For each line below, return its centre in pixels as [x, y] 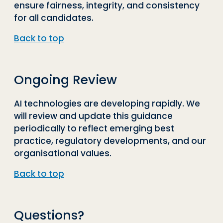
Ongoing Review [65, 80]
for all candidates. [54, 18]
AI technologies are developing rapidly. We [107, 103]
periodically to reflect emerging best [94, 128]
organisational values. [63, 153]
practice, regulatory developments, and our [110, 141]
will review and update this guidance [93, 116]
